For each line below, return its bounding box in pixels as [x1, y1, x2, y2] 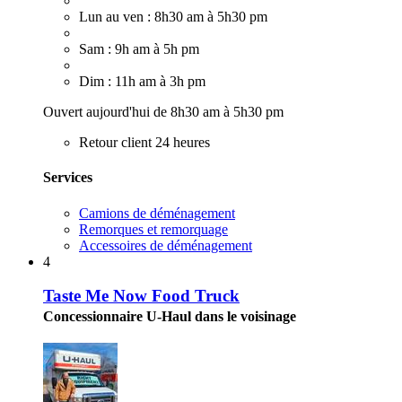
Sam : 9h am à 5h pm [79, 41, 199, 57]
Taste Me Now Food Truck [43, 286, 240, 306]
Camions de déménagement [79, 205, 235, 221]
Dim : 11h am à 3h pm [79, 74, 205, 90]
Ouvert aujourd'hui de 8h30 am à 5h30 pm [43, 104, 284, 120]
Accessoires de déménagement [79, 237, 252, 253]
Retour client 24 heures [79, 135, 210, 151]
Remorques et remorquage [79, 221, 228, 237]
